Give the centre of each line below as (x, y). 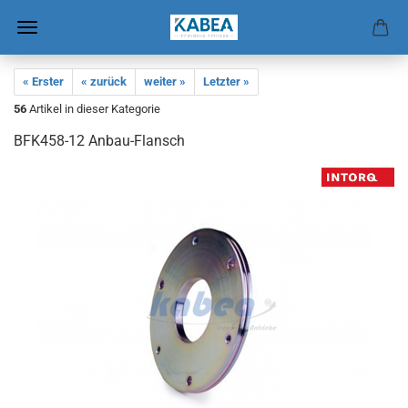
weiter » (165, 82)
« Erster (43, 82)
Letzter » (226, 82)
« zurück (104, 82)
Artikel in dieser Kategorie (93, 109)
